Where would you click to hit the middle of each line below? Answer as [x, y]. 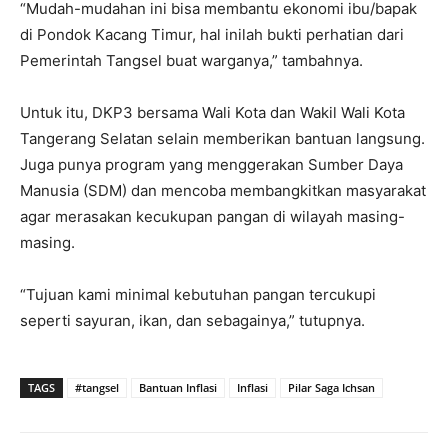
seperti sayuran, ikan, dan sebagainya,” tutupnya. [192, 320]
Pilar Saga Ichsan [331, 387]
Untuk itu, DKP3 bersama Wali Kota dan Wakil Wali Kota [212, 112]
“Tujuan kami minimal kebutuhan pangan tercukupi [198, 294]
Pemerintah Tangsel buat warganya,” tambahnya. [191, 60]
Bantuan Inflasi [178, 387]
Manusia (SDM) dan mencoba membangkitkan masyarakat [223, 190]
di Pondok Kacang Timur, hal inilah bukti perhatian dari [212, 34]
